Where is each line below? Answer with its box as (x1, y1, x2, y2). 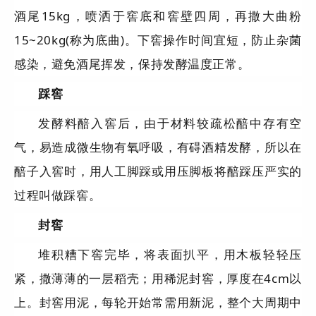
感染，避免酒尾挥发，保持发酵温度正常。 (14, 56, 250, 73)
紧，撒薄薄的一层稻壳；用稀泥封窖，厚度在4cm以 (14, 270, 302, 287)
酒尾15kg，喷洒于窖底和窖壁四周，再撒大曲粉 (14, 8, 302, 25)
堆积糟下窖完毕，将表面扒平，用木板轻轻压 (38, 246, 302, 263)
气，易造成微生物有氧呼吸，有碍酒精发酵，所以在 (14, 139, 302, 156)
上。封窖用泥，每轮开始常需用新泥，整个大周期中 (14, 294, 302, 311)
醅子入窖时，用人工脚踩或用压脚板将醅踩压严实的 (14, 163, 302, 180)
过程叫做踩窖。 (14, 187, 102, 204)
